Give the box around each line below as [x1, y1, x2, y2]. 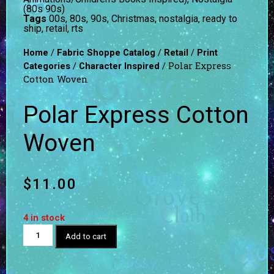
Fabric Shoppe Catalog [57, 46, 155, 58]
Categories [23, 60, 70, 72]
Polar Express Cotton [23, 101, 249, 130]
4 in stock [23, 212, 65, 224]
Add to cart [65, 232, 107, 242]
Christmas [111, 12, 155, 24]
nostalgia [159, 12, 198, 24]
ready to [202, 12, 237, 24]
